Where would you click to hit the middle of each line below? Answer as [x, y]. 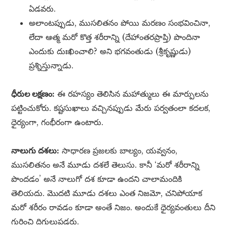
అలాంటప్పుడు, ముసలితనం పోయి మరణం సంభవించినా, [120, 23]
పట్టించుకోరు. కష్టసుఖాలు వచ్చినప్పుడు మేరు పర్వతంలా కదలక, [111, 108]
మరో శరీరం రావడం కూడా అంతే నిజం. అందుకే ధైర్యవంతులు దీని [113, 207]
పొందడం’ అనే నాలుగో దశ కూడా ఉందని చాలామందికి [97, 179]
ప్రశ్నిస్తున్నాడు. [51, 66]
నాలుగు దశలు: [35, 151]
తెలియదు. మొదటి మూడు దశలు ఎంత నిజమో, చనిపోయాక [107, 193]
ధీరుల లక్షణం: [33, 94]
